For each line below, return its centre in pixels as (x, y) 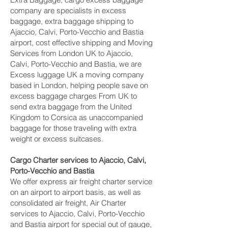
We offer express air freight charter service (81, 181)
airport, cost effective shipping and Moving (81, 42)
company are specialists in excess (68, 10)
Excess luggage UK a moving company (77, 75)
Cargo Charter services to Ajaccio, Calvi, (78, 160)
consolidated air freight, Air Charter (68, 203)
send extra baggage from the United (71, 107)
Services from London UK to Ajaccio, (72, 53)
